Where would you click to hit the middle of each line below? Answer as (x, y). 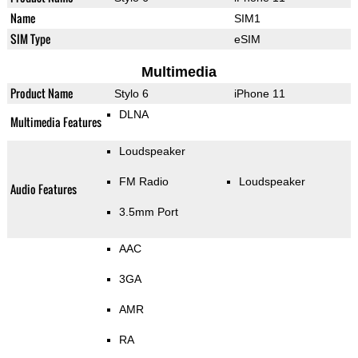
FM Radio (143, 182)
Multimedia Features (56, 122)
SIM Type (30, 39)
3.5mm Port (148, 212)
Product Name (41, 93)
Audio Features (43, 189)
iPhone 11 (259, 94)
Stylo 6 (131, 94)
